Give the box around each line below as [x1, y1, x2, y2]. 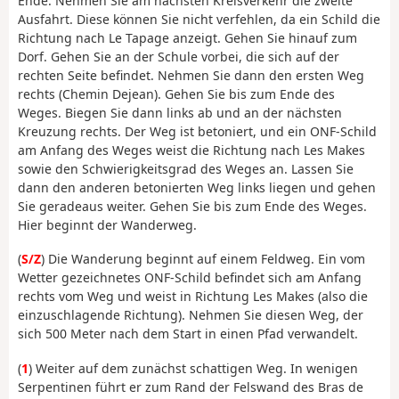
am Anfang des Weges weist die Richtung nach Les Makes [18, 141, 365, 159]
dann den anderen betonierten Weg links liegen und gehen [18, 178, 376, 196]
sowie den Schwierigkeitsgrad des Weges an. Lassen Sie [18, 159, 354, 177]
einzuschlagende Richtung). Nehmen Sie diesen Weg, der [18, 306, 363, 324]
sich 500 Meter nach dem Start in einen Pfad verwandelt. [18, 325, 358, 343]
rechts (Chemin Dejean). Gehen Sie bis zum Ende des [18, 85, 335, 102]
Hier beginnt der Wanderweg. [18, 216, 197, 233]
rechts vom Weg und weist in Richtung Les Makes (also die [18, 288, 368, 305]
